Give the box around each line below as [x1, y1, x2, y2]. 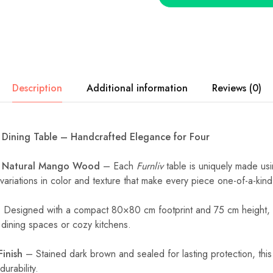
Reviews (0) [211, 81, 261, 95]
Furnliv [136, 159, 163, 173]
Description [12, 81, 62, 95]
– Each [100, 159, 136, 173]
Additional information [86, 81, 188, 95]
